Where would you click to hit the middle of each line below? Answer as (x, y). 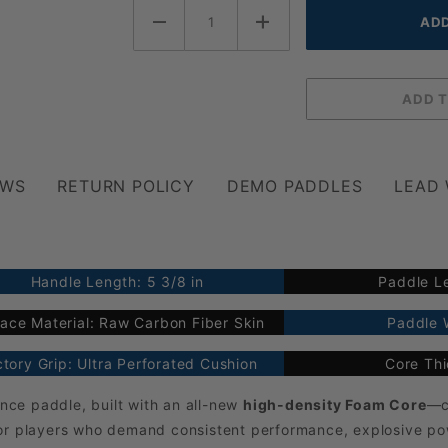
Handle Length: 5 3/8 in (117, 282)
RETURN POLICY (126, 186)
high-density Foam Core (335, 405)
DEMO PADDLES (294, 186)
